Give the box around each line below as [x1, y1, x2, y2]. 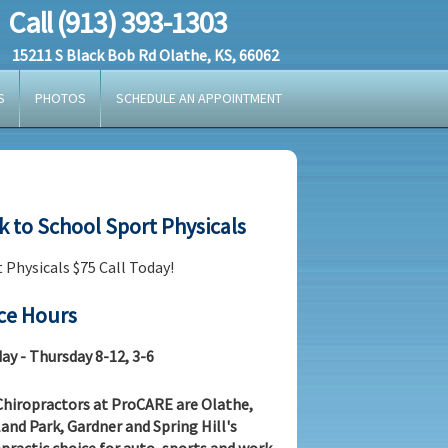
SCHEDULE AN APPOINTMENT [116, 89, 282, 107]
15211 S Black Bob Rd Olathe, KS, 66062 [12, 45, 279, 65]
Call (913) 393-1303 [8, 3, 227, 41]
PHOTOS [35, 89, 86, 107]
